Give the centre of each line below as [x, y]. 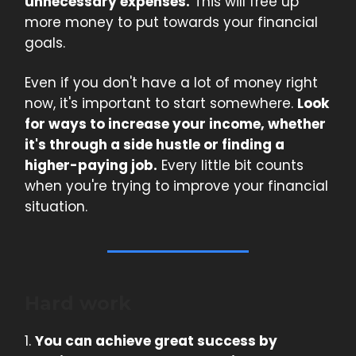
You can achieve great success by [156, 341]
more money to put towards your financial [171, 23]
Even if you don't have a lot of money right [171, 83]
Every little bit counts [230, 166]
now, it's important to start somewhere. [161, 104]
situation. [56, 207]
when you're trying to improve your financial [176, 186]
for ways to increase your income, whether [175, 124]
